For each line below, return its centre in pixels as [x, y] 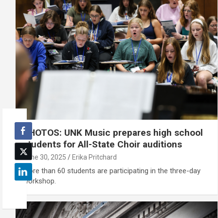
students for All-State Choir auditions [102, 144]
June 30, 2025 [45, 157]
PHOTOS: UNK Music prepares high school [113, 132]
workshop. [39, 181]
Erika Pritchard [94, 157]
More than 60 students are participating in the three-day [112, 171]
